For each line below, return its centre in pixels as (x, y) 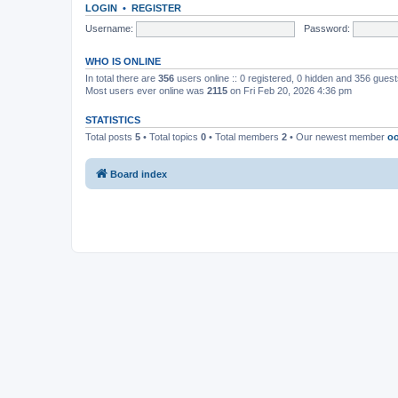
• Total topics (171, 137)
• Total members (244, 137)
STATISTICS (113, 120)
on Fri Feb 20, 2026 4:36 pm (290, 91)
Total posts (110, 137)
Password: (326, 28)
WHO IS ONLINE (123, 61)
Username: (109, 28)
